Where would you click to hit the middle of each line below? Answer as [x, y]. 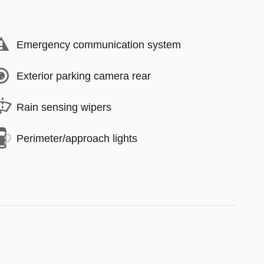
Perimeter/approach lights [77, 138]
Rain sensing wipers [64, 107]
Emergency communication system [99, 44]
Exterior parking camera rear [84, 76]
